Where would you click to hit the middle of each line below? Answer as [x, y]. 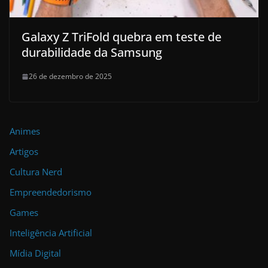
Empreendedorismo [51, 192]
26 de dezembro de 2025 [70, 77]
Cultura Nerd [36, 172]
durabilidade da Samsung [92, 53]
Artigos [24, 152]
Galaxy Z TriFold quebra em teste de [121, 37]
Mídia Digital [35, 253]
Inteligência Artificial [51, 233]
